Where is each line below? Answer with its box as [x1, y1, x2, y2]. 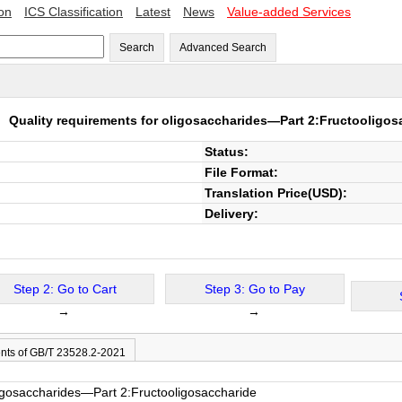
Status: [205, 144, 249, 159]
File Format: [205, 165, 278, 179]
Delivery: [205, 206, 258, 221]
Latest [135, 4, 170, 19]
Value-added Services [227, 4, 351, 19]
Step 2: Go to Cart [13, 282, 117, 296]
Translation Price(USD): [205, 186, 347, 200]
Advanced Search [179, 41, 267, 54]
